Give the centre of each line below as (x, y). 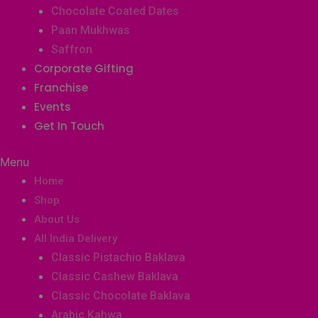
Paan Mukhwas (91, 30)
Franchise (61, 88)
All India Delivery (76, 238)
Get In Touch (69, 126)
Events (53, 107)
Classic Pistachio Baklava (118, 257)
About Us (57, 219)
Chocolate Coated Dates (115, 11)
